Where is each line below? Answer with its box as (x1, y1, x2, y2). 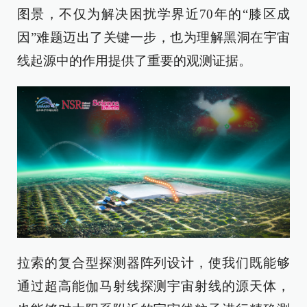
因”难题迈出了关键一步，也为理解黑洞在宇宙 (17, 30, 290, 45)
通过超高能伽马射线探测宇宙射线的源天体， (17, 278, 290, 293)
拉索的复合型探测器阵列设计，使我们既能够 (17, 255, 290, 270)
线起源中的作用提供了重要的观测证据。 (17, 53, 251, 69)
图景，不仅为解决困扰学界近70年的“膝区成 (17, 7, 290, 22)
